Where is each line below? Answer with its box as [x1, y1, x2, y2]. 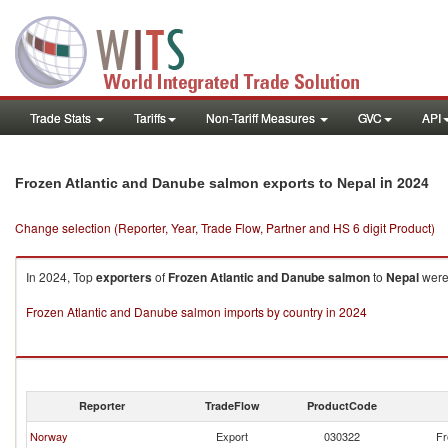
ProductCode [307, 398, 377, 413]
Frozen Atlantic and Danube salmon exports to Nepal [15, 175, 376, 191]
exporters [96, 268, 152, 286]
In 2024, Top [26, 268, 96, 285]
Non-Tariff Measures [206, 109, 318, 126]
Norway [30, 428, 68, 444]
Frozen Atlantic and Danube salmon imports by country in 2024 [26, 303, 367, 320]
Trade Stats [30, 109, 94, 126]
